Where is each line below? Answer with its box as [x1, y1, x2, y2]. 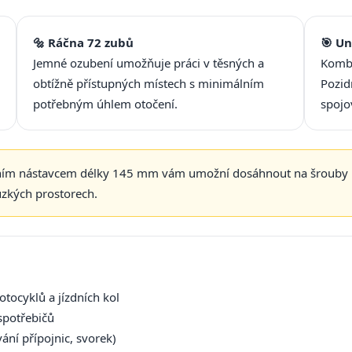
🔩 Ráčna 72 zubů [33, 35, 134, 51]
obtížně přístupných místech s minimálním [33, 75, 264, 92]
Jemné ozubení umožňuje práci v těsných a [33, 55, 264, 71]
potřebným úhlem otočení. [33, 96, 178, 112]
